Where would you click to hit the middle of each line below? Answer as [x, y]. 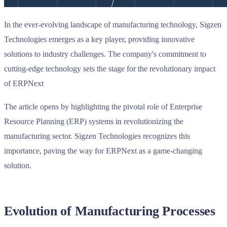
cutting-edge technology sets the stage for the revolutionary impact [110, 68]
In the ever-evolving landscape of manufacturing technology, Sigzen [113, 24]
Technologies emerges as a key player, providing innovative [99, 39]
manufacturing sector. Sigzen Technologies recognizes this [97, 136]
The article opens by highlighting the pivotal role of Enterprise [103, 107]
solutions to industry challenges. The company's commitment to [105, 54]
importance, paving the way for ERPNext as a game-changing [103, 151]
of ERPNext [24, 83]
